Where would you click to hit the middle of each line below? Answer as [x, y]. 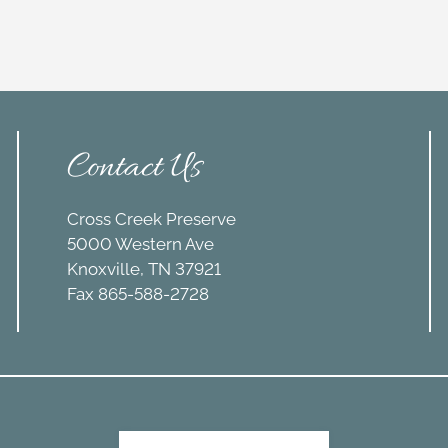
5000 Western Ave [141, 244]
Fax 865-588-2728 [138, 294]
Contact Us [134, 169]
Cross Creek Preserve [152, 219]
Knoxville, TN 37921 [144, 269]
